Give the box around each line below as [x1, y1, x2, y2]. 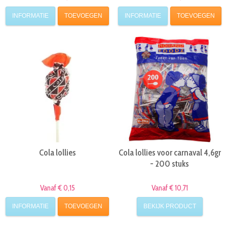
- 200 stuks [150, 158, 190, 169]
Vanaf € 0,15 [40, 183, 75, 193]
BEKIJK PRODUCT [143, 203, 196, 210]
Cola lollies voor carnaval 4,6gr [118, 147, 221, 158]
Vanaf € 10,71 [151, 183, 188, 193]
